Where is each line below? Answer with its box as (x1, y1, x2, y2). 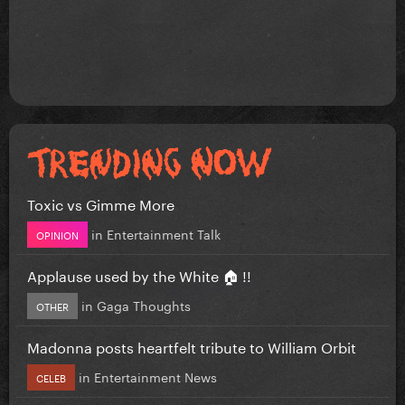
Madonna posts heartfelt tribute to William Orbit (27, 334, 356, 357)
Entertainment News (94, 365, 217, 386)
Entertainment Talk (107, 222, 221, 243)
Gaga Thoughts (97, 294, 191, 315)
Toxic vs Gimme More (27, 191, 174, 214)
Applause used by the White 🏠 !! (27, 262, 251, 286)
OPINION (36, 225, 79, 242)
